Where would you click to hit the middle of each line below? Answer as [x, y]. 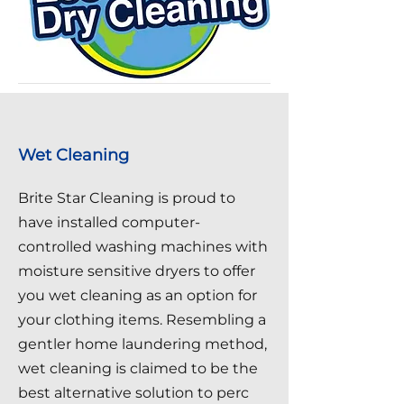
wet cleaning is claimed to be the [138, 368]
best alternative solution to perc [133, 393]
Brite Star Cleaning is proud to [127, 198]
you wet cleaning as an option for [138, 295]
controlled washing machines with [143, 247]
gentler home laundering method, [142, 344]
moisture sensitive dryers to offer [137, 271]
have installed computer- [109, 222]
